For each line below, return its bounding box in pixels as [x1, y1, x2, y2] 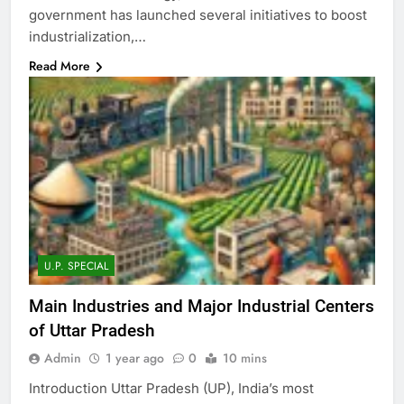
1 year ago [106, 348, 164, 367]
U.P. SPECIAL [44, 257, 108, 274]
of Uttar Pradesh [29, 319, 155, 341]
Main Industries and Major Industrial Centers [29, 295, 374, 317]
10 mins [223, 348, 267, 367]
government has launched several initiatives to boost [29, 6, 367, 24]
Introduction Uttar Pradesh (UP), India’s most [29, 379, 314, 397]
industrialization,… [29, 28, 146, 46]
